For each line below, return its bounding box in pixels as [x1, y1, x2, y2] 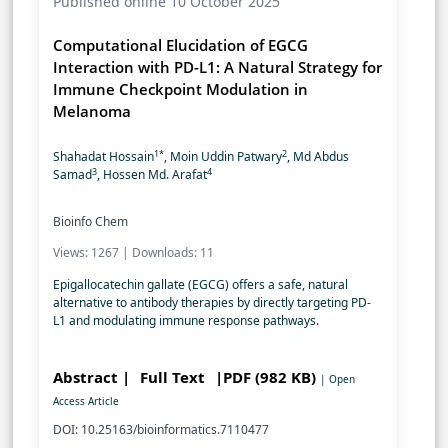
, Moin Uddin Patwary [164, 148, 282, 166]
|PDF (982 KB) [215, 367, 316, 388]
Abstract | [53, 367, 130, 388]
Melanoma [53, 101, 131, 122]
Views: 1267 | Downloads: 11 [53, 244, 214, 262]
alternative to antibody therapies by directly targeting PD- [53, 294, 371, 312]
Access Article [53, 394, 119, 409]
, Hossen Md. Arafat [97, 166, 207, 184]
